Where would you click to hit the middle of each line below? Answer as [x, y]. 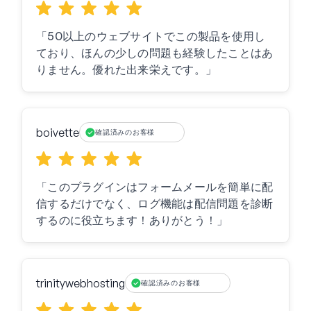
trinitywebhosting [81, 283]
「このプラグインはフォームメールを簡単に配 [155, 187]
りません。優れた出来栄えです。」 [126, 70]
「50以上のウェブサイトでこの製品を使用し [151, 36]
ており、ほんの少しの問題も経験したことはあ [155, 53]
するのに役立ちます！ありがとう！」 [132, 220]
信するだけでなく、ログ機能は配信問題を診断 [155, 204]
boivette [58, 132]
